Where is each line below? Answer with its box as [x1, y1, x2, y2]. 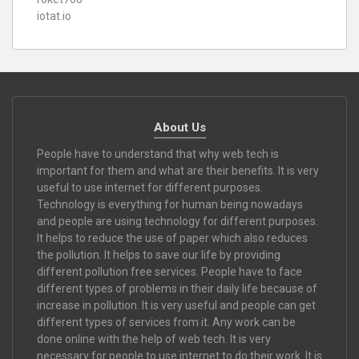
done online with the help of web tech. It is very [37, 332, 271, 345]
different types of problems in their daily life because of [37, 281, 317, 295]
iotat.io [37, 9, 71, 22]
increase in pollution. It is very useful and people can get [37, 298, 316, 312]
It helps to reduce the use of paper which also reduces [37, 231, 308, 244]
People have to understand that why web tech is [37, 147, 279, 160]
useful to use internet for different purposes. [37, 180, 263, 194]
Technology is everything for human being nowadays [37, 197, 303, 211]
